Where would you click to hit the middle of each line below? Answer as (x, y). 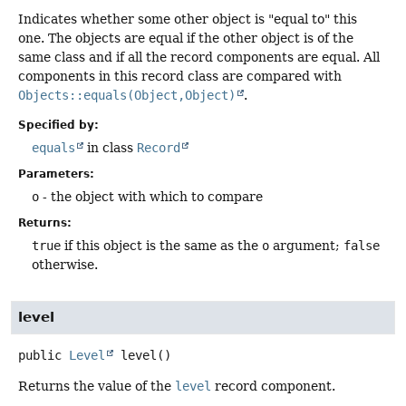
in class (110, 147)
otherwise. (65, 264)
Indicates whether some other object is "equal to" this (188, 19)
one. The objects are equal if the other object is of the (186, 38)
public (40, 355)
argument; (306, 245)
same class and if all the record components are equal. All (199, 57)
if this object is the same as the (161, 245)
